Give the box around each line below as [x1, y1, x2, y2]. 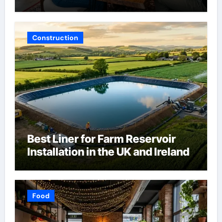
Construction [32, 33, 78, 42]
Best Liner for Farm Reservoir [27, 132, 176, 145]
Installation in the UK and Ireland [27, 145, 189, 158]
